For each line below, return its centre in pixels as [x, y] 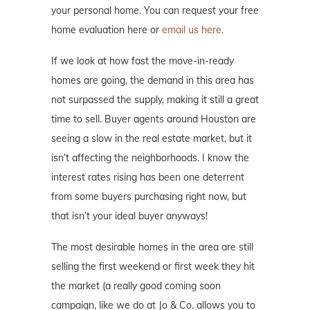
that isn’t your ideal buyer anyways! [129, 216]
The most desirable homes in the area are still [152, 247]
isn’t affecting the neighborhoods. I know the [150, 158]
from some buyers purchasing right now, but [149, 197]
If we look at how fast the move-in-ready [143, 61]
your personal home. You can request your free [155, 11]
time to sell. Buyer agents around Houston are [154, 119]
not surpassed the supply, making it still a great [155, 100]
